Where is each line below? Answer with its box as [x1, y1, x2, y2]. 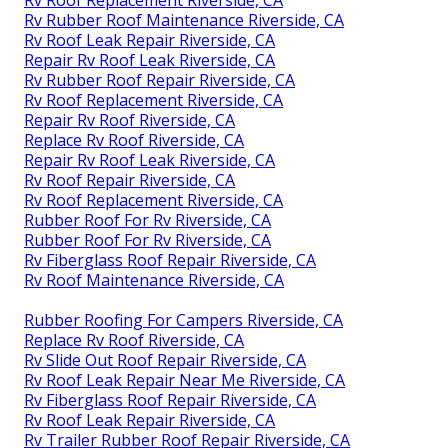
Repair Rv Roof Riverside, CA [24, 109, 235, 132]
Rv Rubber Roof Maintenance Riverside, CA [24, 9, 344, 32]
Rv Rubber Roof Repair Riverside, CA [24, 69, 295, 92]
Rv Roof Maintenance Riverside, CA [24, 269, 284, 292]
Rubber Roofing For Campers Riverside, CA [24, 309, 343, 332]
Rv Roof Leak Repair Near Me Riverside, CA [24, 369, 345, 392]
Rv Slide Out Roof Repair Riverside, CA [24, 349, 306, 372]
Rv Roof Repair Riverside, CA [24, 169, 235, 192]
